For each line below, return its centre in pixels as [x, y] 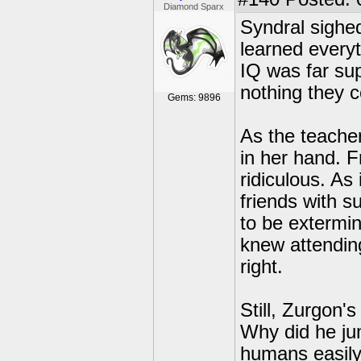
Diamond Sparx [194, 6]
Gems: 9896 [194, 98]
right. [261, 267]
